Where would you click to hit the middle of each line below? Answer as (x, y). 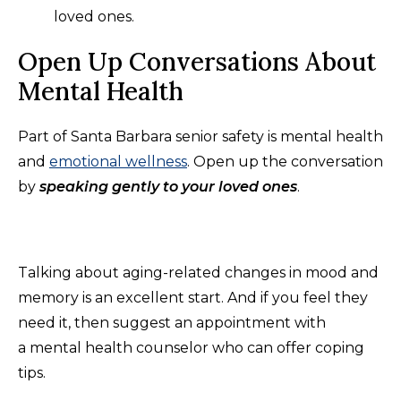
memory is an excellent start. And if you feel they (193, 298)
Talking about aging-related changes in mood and (198, 273)
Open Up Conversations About (197, 62)
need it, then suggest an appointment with (172, 323)
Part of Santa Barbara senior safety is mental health (200, 137)
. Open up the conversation (285, 162)
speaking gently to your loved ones (168, 187)
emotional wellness (118, 162)
